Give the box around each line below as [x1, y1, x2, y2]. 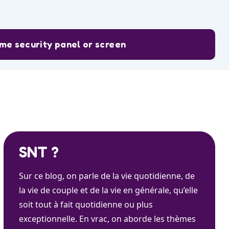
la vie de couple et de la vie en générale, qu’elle [19, 185, 198, 196]
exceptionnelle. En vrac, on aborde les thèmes [19, 213, 196, 225]
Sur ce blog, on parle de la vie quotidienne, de [19, 170, 195, 182]
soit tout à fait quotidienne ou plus [19, 199, 153, 211]
